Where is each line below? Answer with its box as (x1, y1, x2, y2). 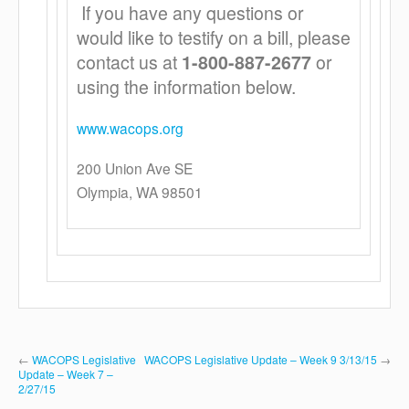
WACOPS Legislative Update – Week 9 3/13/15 (144, 351, 377, 367)
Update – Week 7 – (18, 366, 113, 382)
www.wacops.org (77, 118, 184, 138)
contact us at (77, 49, 182, 75)
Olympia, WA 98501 (77, 182, 203, 202)
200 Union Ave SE (77, 158, 193, 178)
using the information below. (77, 74, 296, 100)
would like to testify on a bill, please (77, 25, 351, 50)
